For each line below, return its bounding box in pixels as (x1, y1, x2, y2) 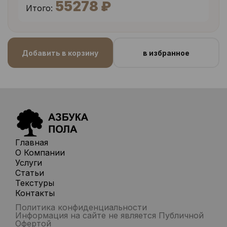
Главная (15, 137, 48, 147)
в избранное (142, 48, 190, 57)
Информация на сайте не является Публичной (15, 210, 204, 220)
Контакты (15, 188, 55, 198)
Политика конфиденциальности (15, 202, 147, 212)
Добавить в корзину (22, 48, 99, 57)
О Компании (15, 147, 65, 158)
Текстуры (15, 178, 54, 188)
